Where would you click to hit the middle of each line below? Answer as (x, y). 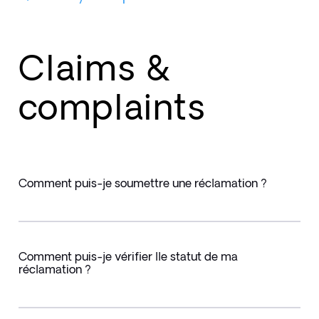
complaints (112, 107)
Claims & (95, 68)
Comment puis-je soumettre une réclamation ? (142, 183)
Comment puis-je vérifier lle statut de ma (128, 256)
